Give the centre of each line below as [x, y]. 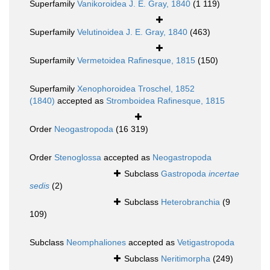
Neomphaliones [96, 243]
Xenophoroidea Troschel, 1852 [136, 89]
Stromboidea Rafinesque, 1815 [165, 101]
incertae [224, 174]
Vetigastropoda [206, 243]
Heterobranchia [190, 202]
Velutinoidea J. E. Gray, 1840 [132, 32]
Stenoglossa [78, 158]
